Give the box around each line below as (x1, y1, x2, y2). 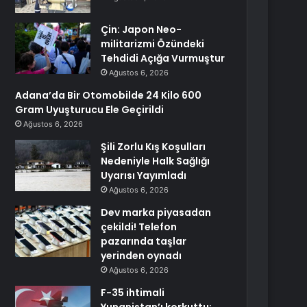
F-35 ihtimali (101, 286, 165, 299)
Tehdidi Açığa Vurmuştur (101, 51, 225, 65)
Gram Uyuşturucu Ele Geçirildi (15, 103, 164, 116)
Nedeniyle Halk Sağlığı (101, 154, 210, 168)
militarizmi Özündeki (101, 37, 205, 51)
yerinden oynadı (101, 249, 182, 262)
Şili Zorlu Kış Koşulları (101, 140, 206, 153)
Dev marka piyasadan (101, 206, 212, 219)
